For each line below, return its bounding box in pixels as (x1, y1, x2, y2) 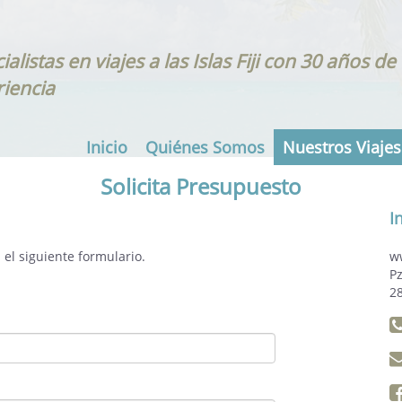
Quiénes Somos (145, 135, 265, 158)
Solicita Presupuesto (100, 171, 301, 201)
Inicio (86, 135, 127, 158)
